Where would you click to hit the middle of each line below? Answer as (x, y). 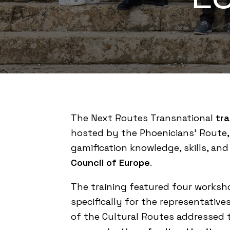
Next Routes (119, 118)
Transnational (182, 118)
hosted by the (105, 133)
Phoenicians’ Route (183, 133)
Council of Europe (110, 162)
